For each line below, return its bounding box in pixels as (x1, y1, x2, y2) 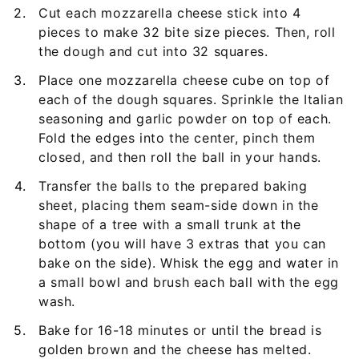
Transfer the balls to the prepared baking (38, 177, 308, 194)
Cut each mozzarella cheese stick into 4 (38, 4, 301, 21)
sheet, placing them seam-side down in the (38, 196, 319, 213)
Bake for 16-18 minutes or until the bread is (38, 321, 322, 338)
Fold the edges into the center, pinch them (38, 129, 316, 146)
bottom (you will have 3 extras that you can (38, 235, 326, 252)
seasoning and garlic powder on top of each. (38, 110, 332, 127)
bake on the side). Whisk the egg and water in (38, 254, 340, 271)
